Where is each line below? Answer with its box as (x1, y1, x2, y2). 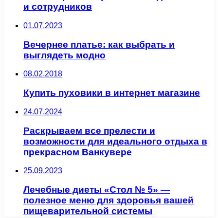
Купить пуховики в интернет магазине (23, 88, 200, 98)
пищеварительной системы (23, 206, 152, 217)
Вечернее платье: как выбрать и (23, 39, 175, 50)
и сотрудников (23, 1, 92, 12)
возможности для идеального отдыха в (23, 136, 207, 146)
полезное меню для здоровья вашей (23, 195, 194, 206)
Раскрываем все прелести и (23, 125, 155, 136)
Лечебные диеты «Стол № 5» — (23, 184, 170, 195)
